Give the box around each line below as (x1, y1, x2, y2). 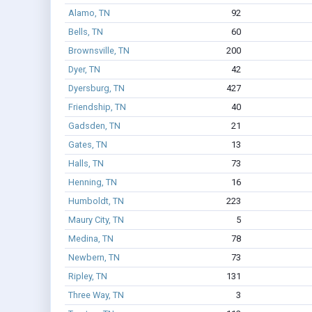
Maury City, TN (68, 214, 124, 226)
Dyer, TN (68, 64, 100, 75)
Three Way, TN (68, 290, 124, 301)
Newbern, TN (68, 252, 120, 263)
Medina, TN (68, 233, 114, 244)
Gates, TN (68, 139, 107, 150)
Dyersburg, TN (68, 83, 125, 94)
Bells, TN (68, 26, 103, 38)
